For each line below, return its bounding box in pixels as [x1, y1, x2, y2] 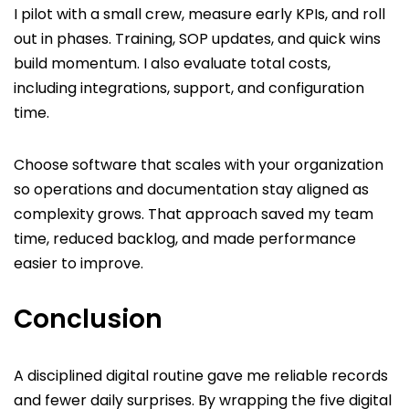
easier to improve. [14, 253, 143, 275]
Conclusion [14, 301, 163, 338]
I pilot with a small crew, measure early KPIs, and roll [14, 4, 385, 26]
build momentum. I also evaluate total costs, [14, 53, 330, 75]
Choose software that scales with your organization [14, 154, 383, 176]
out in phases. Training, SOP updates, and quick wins [14, 28, 381, 50]
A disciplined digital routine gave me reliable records [14, 365, 388, 387]
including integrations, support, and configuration [14, 78, 364, 100]
